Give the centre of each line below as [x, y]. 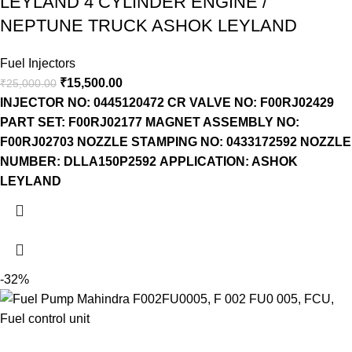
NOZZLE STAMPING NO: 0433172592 [187, 142]
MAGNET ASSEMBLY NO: [222, 123]
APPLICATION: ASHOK [229, 162]
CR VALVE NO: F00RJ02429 [251, 103]
